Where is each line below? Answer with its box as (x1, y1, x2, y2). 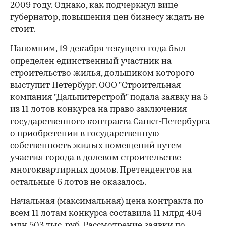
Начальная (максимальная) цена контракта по (10, 197, 204, 206)
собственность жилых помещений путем (10, 142, 182, 150)
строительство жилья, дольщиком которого (10, 69, 195, 78)
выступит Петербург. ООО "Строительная (10, 81, 181, 90)
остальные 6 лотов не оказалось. (10, 178, 146, 187)
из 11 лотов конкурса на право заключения (10, 105, 187, 114)
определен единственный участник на (10, 57, 172, 66)
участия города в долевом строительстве (10, 154, 181, 162)
